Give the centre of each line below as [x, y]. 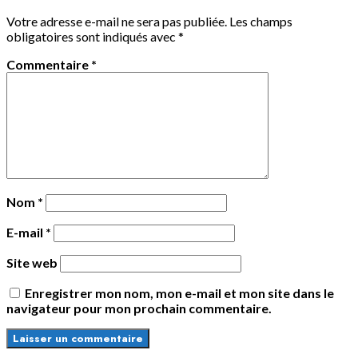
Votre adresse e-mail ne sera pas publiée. [117, 21]
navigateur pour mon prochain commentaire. [139, 308]
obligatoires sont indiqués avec [92, 36]
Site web [32, 262]
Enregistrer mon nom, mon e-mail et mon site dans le [179, 292]
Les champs [261, 21]
